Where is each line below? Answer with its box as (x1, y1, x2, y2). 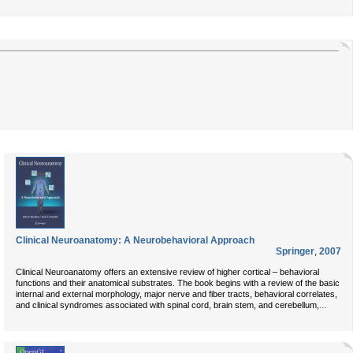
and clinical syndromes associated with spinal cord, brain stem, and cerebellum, (16, 300, 319, 310)
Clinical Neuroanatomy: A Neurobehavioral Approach (16, 235, 255, 246)
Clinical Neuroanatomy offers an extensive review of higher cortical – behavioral (16, 267, 319, 277)
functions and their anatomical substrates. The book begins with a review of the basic (16, 278, 340, 288)
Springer (276, 246, 314, 257)
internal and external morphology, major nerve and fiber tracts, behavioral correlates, (16, 289, 337, 299)
